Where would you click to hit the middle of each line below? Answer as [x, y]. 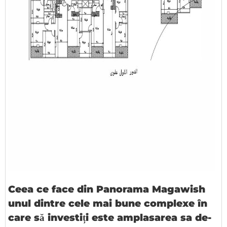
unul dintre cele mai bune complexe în [108, 203]
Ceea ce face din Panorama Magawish [107, 189]
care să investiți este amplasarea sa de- [110, 218]
